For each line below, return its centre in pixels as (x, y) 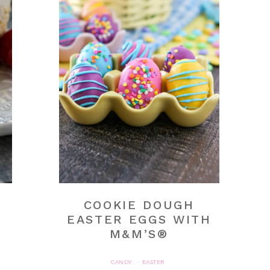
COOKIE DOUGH (139, 205)
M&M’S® (139, 234)
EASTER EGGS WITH (139, 219)
